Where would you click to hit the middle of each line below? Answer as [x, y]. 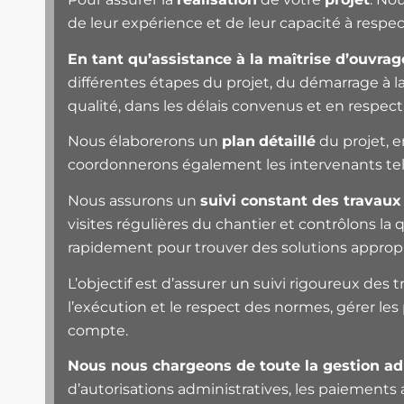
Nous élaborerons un [145, 142]
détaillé [287, 142]
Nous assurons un [134, 200]
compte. [98, 330]
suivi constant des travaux [301, 200]
